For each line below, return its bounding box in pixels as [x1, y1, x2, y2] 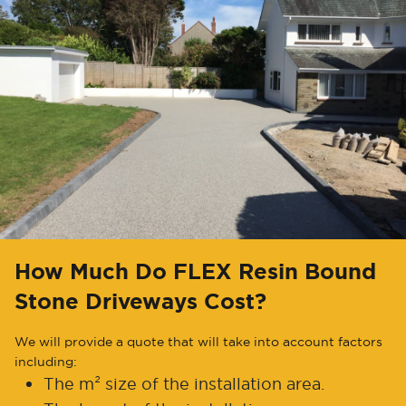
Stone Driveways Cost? [14, 286, 266, 316]
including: [14, 353, 77, 370]
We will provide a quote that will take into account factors [14, 333, 382, 350]
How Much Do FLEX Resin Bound [14, 256, 376, 286]
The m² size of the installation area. [43, 372, 324, 394]
